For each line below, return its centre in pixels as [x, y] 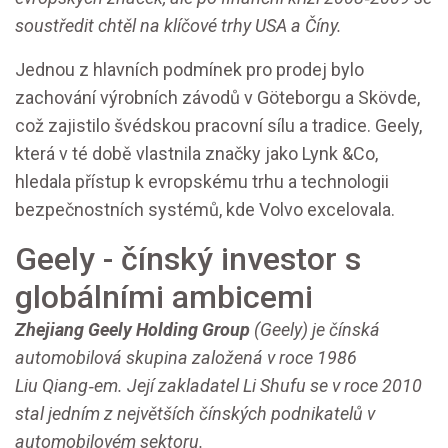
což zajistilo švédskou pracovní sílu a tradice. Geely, [218, 125]
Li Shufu [274, 385]
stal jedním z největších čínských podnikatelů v [195, 413]
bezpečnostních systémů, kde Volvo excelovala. [205, 209]
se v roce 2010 [364, 385]
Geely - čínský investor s [188, 259]
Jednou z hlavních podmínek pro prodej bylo [189, 69]
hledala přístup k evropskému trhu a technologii [202, 181]
